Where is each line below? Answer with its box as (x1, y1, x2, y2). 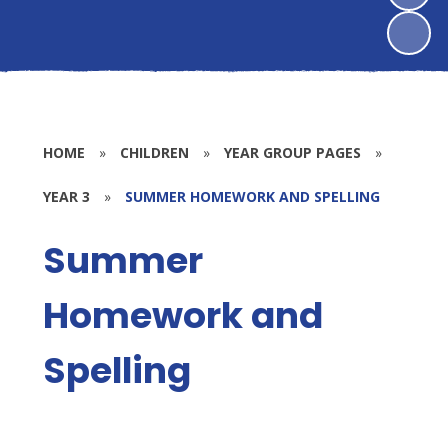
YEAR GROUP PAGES (223, 143, 361, 162)
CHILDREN (119, 143, 189, 162)
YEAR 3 (42, 187, 90, 206)
